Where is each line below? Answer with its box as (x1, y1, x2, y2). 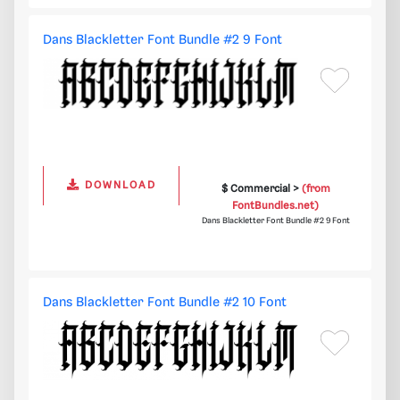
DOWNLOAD (79, 179, 156, 192)
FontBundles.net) (232, 200, 320, 212)
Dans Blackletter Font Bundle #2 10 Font (43, 296, 287, 311)
